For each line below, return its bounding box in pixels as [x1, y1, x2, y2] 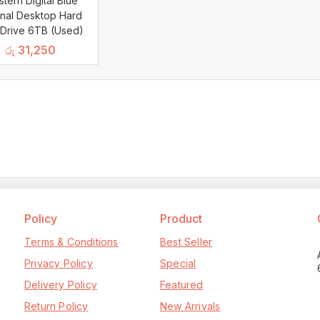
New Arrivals [160, 300, 221, 313]
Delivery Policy [24, 279, 97, 291]
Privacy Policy [24, 257, 93, 270]
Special [160, 257, 196, 270]
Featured [160, 279, 204, 291]
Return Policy [24, 300, 89, 313]
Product [160, 211, 202, 226]
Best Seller [160, 236, 213, 249]
